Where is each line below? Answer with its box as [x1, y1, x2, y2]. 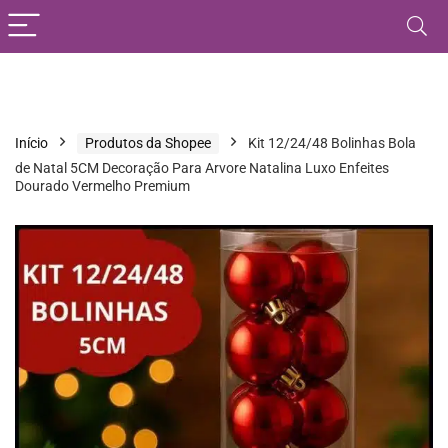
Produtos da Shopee [85, 135, 211, 151]
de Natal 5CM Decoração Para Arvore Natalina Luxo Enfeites [15, 160, 389, 176]
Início [15, 135, 48, 151]
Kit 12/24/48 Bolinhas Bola [248, 135, 416, 151]
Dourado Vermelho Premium [15, 178, 190, 194]
